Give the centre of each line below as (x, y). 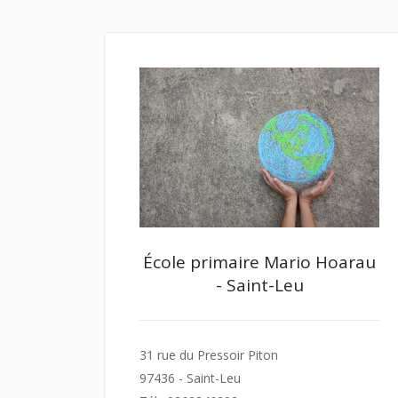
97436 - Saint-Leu (190, 378)
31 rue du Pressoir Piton (209, 354)
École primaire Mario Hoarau (259, 262)
